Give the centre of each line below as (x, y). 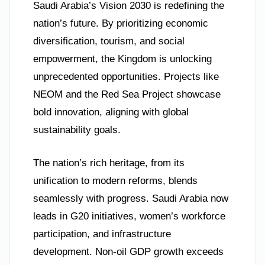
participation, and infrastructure (102, 234)
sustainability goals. (77, 130)
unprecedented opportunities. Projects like (126, 77)
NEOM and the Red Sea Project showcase (127, 95)
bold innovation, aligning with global (111, 112)
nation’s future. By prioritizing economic (121, 24)
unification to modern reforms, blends (115, 180)
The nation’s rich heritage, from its (109, 163)
